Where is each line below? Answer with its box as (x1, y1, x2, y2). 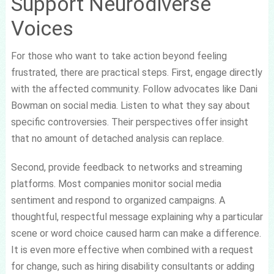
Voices (10, 15, 73, 40)
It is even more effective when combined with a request (10, 243, 253, 256)
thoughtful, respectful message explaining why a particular (10, 210, 263, 223)
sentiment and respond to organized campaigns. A (10, 194, 225, 206)
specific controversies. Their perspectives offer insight (10, 116, 248, 128)
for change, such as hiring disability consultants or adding (10, 260, 254, 272)
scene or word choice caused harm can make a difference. (10, 227, 261, 239)
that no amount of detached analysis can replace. (10, 132, 224, 144)
